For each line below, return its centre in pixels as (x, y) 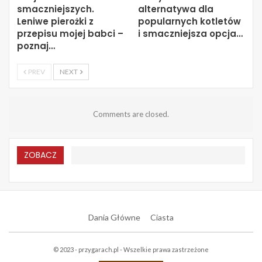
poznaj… (36, 46)
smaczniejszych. (56, 9)
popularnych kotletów (189, 21)
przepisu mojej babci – (70, 33)
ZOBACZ (40, 155)
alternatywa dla (176, 9)
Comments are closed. (131, 114)
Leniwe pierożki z (55, 21)
